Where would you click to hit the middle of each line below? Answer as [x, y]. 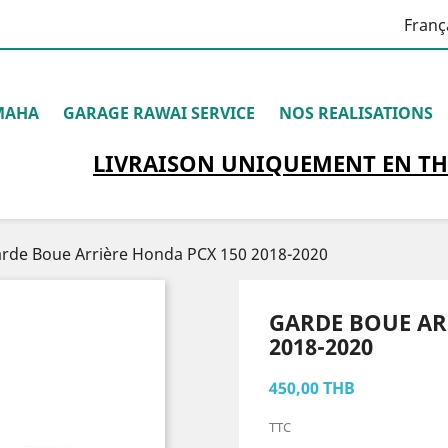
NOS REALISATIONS [356, 113]
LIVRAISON [156, 163]
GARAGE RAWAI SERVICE [159, 113]
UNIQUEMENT [298, 163]
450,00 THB [312, 388]
